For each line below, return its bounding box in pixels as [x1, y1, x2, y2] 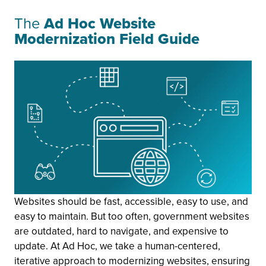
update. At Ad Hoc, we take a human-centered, [14, 239, 220, 254]
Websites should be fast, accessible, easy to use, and [14, 194, 248, 209]
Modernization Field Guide [14, 27, 199, 50]
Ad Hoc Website [44, 12, 156, 35]
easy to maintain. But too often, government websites [14, 209, 249, 224]
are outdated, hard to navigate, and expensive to [14, 224, 229, 239]
